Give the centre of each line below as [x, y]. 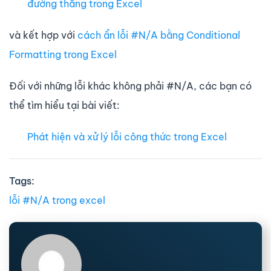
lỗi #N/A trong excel [57, 200]
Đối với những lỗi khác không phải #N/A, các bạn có [130, 86]
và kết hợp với [43, 35]
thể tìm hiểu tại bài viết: [64, 105]
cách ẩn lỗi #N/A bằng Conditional [159, 35]
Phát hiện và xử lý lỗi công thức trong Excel [127, 136]
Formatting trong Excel [63, 54]
